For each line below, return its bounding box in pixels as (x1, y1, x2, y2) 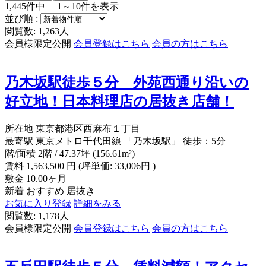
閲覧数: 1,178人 (5, 210, 69, 221)
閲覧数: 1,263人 (5, 26, 69, 36)
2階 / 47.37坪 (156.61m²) (38, 148, 135, 159)
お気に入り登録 (5, 198, 71, 208)
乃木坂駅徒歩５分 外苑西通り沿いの (5, 74, 249, 90)
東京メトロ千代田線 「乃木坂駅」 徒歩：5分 (36, 135, 226, 146)
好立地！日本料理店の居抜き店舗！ (5, 93, 234, 109)
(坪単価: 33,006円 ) (76, 160, 156, 171)
